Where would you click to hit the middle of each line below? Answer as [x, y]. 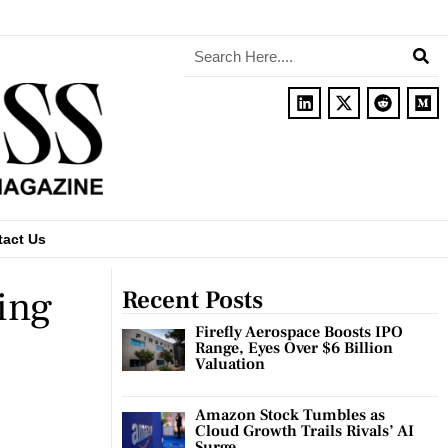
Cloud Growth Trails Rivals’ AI [305, 430]
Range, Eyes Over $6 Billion [294, 347]
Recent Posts [192, 299]
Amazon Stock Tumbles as [290, 414]
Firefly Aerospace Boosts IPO [299, 331]
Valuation [230, 363]
